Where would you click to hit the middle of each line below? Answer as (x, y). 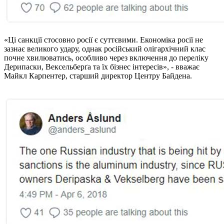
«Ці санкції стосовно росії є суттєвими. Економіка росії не (103, 39)
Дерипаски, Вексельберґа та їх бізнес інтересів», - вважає (102, 66)
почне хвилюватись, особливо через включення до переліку (106, 57)
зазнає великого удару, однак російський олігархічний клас (105, 48)
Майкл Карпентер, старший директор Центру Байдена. (98, 75)
